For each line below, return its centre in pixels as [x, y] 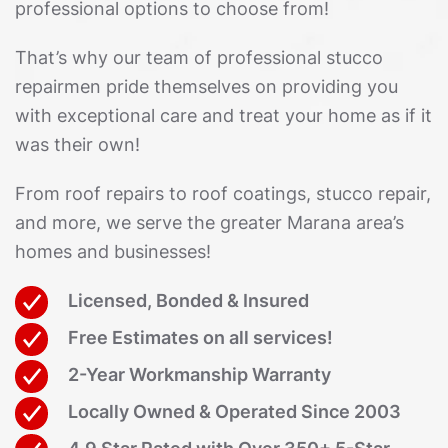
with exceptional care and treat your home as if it [223, 115]
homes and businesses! [113, 251]
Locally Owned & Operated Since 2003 [234, 411]
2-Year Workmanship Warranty [199, 374]
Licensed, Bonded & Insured [188, 300]
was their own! [77, 144]
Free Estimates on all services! [200, 337]
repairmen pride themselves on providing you [206, 86]
